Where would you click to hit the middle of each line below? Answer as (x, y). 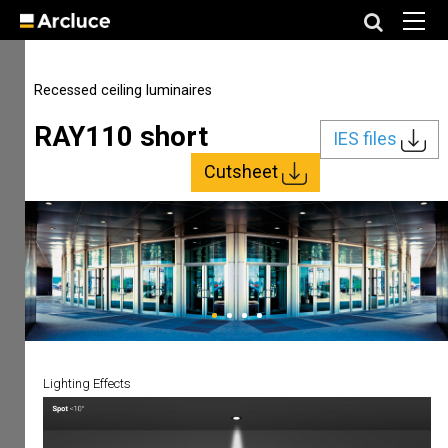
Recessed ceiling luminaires (123, 90)
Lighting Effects (86, 384)
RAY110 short (121, 136)
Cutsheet (242, 171)
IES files (366, 138)
